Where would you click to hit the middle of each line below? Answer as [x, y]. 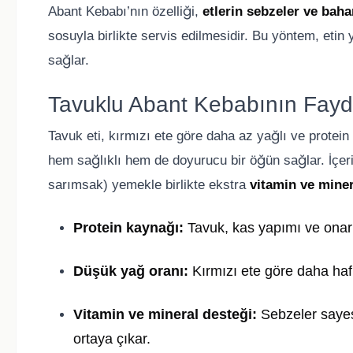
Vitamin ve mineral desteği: [165, 315]
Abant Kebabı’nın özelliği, [125, 12]
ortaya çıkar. [112, 339]
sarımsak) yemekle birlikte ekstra [149, 185]
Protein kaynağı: [128, 228]
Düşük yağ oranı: [131, 271]
